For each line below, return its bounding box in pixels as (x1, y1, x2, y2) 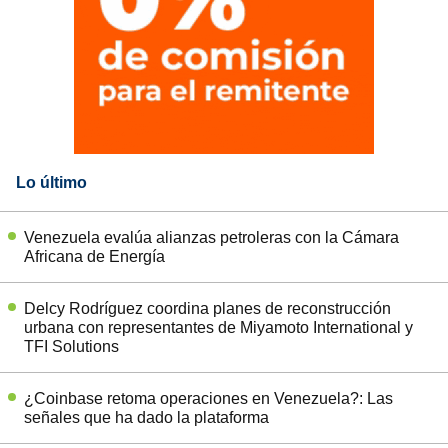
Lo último (16, 173, 87, 191)
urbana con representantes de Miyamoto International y (24, 318, 413, 336)
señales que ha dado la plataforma (24, 408, 269, 426)
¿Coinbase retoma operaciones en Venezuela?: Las (24, 389, 393, 407)
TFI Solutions (24, 337, 119, 355)
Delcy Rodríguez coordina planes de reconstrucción (24, 299, 391, 317)
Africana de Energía (24, 247, 165, 265)
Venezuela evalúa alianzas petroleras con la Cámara (24, 228, 399, 246)
